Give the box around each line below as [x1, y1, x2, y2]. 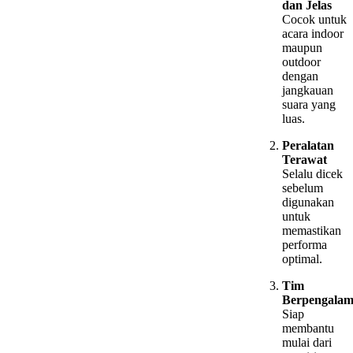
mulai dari [282, 336, 332, 350]
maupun [282, 41, 322, 55]
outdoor [282, 55, 321, 69]
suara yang [282, 98, 336, 112]
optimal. [282, 252, 322, 266]
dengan [282, 69, 318, 84]
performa [282, 238, 327, 252]
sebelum [282, 181, 323, 195]
